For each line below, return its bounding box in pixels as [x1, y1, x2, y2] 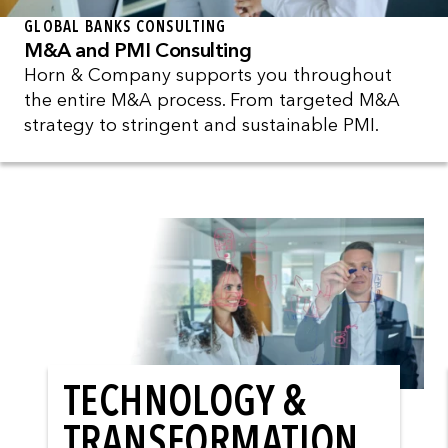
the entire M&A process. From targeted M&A [24, 88, 400, 111]
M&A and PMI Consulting [24, 37, 252, 62]
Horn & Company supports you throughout [24, 63, 392, 86]
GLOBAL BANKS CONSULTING [24, 16, 227, 36]
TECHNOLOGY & [64, 376, 306, 426]
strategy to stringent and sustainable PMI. [24, 113, 384, 136]
